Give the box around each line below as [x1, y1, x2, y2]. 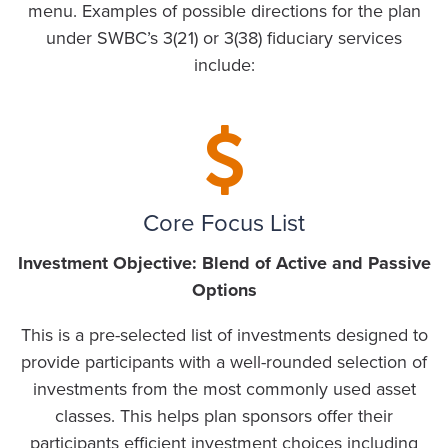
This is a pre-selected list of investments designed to [20, 324, 428, 347]
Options [191, 279, 257, 302]
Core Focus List [142, 209, 305, 239]
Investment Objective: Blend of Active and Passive [17, 252, 431, 275]
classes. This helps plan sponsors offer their [55, 405, 393, 428]
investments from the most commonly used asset [32, 378, 416, 401]
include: [193, 54, 255, 77]
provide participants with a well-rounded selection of [21, 351, 427, 374]
